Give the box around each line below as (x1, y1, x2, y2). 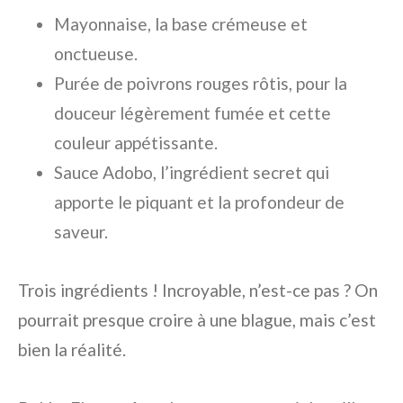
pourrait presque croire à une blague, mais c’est (18, 309, 376, 330)
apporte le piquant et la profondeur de (54, 191, 345, 212)
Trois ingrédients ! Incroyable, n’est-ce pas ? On (18, 279, 378, 300)
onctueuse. (54, 42, 138, 64)
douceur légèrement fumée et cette (54, 102, 331, 123)
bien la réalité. (18, 338, 126, 360)
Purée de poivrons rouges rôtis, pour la (54, 72, 347, 94)
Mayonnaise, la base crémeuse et (54, 13, 308, 34)
